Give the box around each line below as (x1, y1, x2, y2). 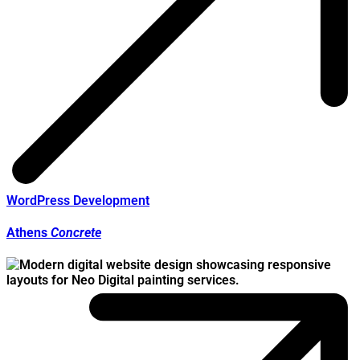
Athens (6, 224, 51, 240)
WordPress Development (6, 192, 149, 208)
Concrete (51, 224, 101, 240)
